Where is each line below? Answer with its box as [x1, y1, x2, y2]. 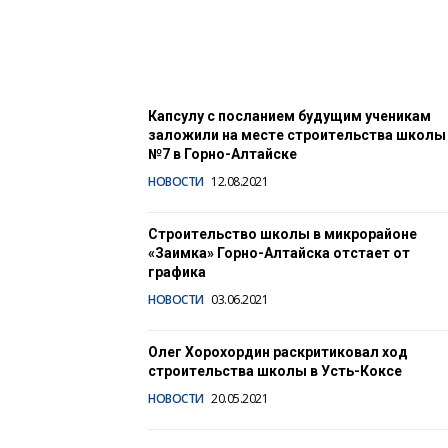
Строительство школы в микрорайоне [148, 226, 417, 243]
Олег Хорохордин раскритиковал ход [148, 344, 408, 361]
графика [148, 264, 206, 281]
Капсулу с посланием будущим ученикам [148, 108, 431, 125]
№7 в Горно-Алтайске [148, 146, 297, 163]
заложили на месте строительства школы [148, 127, 446, 144]
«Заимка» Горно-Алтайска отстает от [148, 245, 410, 262]
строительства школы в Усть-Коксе [148, 363, 402, 380]
